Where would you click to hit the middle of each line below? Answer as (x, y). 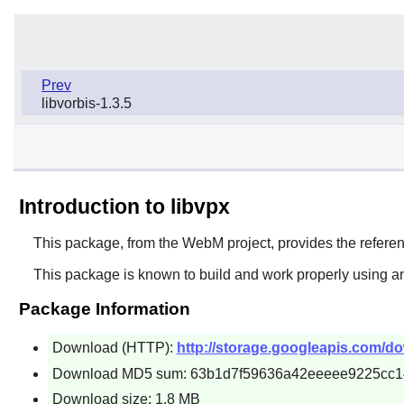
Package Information (104, 308)
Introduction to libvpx (124, 206)
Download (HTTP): (114, 347)
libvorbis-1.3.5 (87, 103)
